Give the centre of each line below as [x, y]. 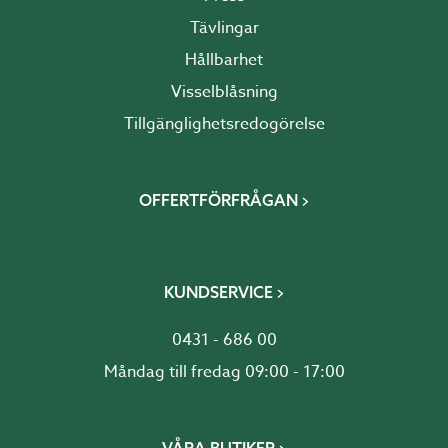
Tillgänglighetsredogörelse [224, 124]
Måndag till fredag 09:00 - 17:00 [224, 372]
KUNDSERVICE [218, 292]
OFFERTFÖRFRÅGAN [218, 200]
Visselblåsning [224, 92]
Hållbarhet [224, 60]
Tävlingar [224, 28]
